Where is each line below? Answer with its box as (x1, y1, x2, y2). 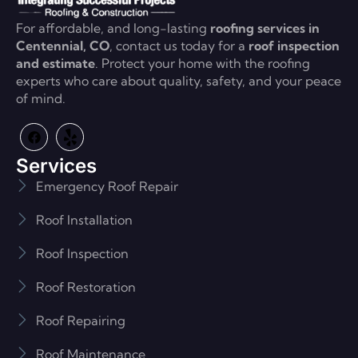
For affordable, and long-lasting (16, 20, 210, 37)
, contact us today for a (109, 38, 245, 54)
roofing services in (210, 20, 320, 37)
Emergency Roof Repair (36, 177, 178, 194)
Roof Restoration (36, 278, 136, 295)
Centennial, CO (16, 38, 109, 54)
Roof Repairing (36, 312, 125, 328)
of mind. (16, 90, 66, 107)
